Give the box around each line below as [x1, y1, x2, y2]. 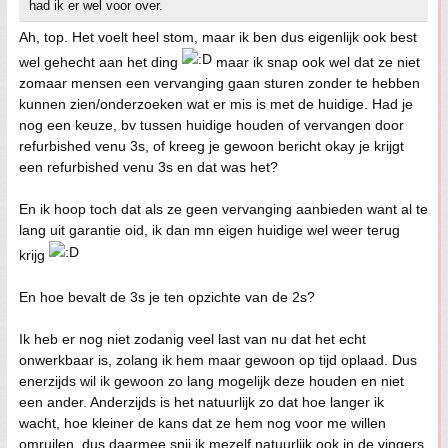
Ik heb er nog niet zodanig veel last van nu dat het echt [19, 331, 366, 348]
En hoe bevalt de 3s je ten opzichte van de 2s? [19, 289, 315, 306]
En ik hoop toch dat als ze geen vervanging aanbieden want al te [19, 201, 428, 218]
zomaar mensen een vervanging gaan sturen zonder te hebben [19, 75, 420, 92]
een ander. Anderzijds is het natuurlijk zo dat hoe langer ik [19, 394, 384, 411]
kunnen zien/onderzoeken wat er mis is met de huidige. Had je [19, 96, 413, 113]
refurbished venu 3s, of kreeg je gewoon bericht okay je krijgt [19, 138, 404, 155]
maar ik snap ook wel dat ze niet [212, 54, 420, 71]
